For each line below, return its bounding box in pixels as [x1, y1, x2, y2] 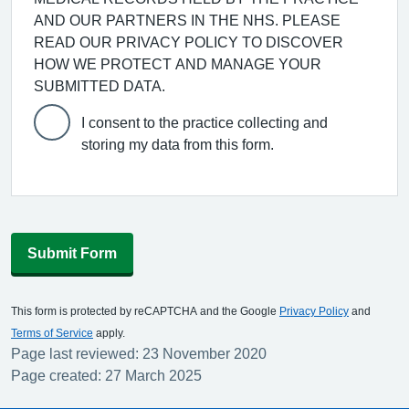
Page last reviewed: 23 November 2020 [11, 346, 267, 361]
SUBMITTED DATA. [34, 79, 165, 93]
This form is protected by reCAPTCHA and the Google [11, 306, 279, 317]
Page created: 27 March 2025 [11, 368, 202, 383]
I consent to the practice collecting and [81, 115, 328, 130]
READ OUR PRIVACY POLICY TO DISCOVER [34, 35, 343, 49]
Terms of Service [11, 328, 93, 339]
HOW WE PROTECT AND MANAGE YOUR [34, 57, 321, 71]
